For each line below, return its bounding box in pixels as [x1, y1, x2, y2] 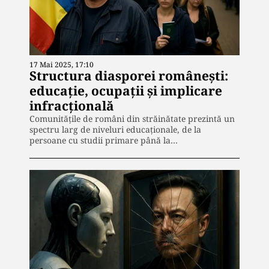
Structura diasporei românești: [29, 67, 228, 84]
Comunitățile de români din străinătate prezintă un [29, 112, 235, 124]
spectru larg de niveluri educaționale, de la [29, 123, 201, 135]
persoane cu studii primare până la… [29, 134, 178, 146]
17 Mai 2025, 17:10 [29, 59, 94, 70]
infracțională [29, 97, 114, 114]
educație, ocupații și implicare [29, 82, 222, 99]
